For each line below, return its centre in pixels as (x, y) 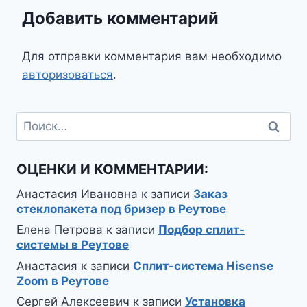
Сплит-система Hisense (203, 266)
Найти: (35, 120)
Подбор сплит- (201, 230)
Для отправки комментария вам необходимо (152, 56)
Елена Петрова (60, 230)
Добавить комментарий (120, 18)
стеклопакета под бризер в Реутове (121, 209)
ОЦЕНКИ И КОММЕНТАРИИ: (112, 169)
